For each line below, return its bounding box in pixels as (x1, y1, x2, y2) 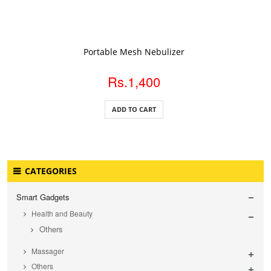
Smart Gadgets (16, 191, 70, 203)
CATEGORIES (22, 165, 77, 177)
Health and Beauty (30, 208, 93, 218)
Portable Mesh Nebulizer (83, 46, 185, 57)
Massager (30, 246, 64, 256)
